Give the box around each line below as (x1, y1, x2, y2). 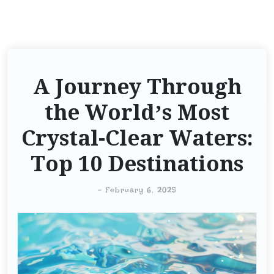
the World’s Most (45, 98, 229, 125)
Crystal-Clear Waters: (21, 124, 253, 151)
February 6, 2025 (105, 185, 177, 194)
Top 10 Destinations (31, 150, 243, 177)
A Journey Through (32, 73, 242, 100)
